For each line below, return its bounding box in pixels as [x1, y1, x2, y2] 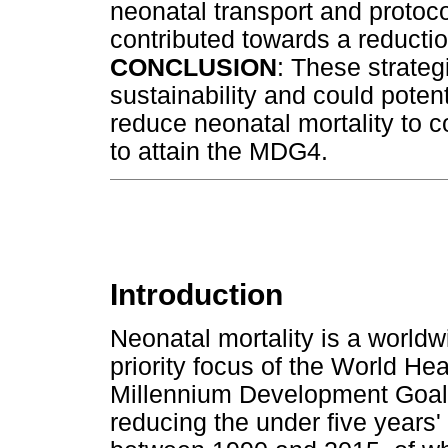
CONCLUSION [110, 54, 277, 82]
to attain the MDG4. [110, 138, 328, 166]
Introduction [110, 277, 283, 311]
